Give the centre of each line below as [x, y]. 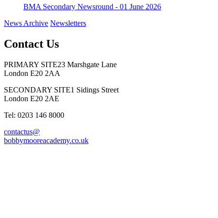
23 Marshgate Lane [87, 64]
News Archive [26, 23]
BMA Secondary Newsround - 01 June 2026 [92, 6]
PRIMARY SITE [31, 64]
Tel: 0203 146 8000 [34, 115]
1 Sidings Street [95, 90]
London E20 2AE [32, 98]
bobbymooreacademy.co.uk [46, 140]
